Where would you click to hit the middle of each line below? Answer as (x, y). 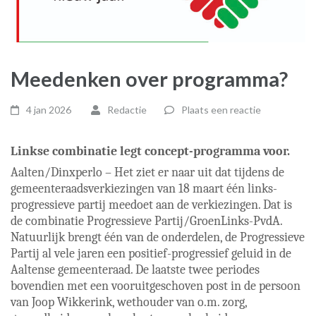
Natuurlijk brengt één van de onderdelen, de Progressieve (158, 237)
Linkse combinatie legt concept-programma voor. (150, 151)
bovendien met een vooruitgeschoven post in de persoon (156, 286)
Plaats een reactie (221, 110)
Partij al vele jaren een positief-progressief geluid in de (151, 253)
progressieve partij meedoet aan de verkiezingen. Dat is (151, 205)
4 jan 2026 (49, 110)
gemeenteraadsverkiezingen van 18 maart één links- (144, 188)
